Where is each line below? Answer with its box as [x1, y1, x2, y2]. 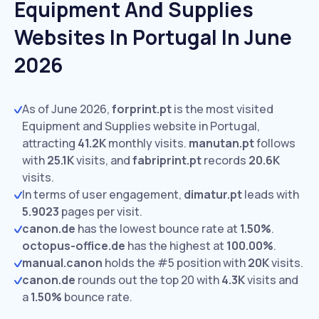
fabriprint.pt [132, 152, 202, 168]
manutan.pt [189, 135, 254, 151]
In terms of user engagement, [22, 187, 184, 202]
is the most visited [172, 101, 273, 117]
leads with [242, 187, 299, 202]
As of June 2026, [22, 101, 112, 117]
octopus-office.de [22, 238, 125, 253]
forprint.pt [112, 101, 172, 117]
